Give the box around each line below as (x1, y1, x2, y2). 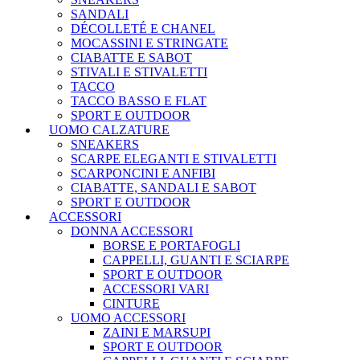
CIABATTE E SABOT (71, 51, 192, 65)
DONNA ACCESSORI (71, 224, 193, 239)
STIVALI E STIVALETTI (71, 65, 207, 80)
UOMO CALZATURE (49, 123, 170, 137)
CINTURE (103, 297, 160, 311)
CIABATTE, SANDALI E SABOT (71, 181, 256, 195)
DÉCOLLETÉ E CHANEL (71, 22, 215, 36)
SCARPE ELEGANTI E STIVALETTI (71, 152, 276, 166)
